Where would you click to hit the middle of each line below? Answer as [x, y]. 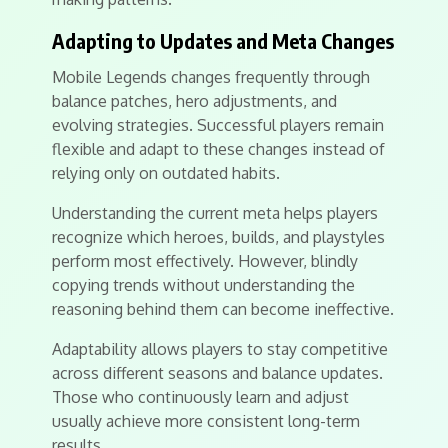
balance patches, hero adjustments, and [194, 101]
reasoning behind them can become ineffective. [223, 309]
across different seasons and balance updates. [217, 373]
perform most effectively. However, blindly [205, 261]
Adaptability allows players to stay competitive [220, 349]
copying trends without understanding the [203, 285]
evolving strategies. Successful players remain [218, 125]
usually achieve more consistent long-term [206, 421]
